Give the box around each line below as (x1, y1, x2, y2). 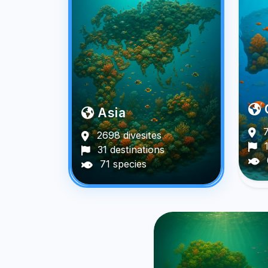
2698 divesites (93, 129, 162, 142)
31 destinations (94, 144, 165, 156)
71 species (96, 158, 147, 170)
